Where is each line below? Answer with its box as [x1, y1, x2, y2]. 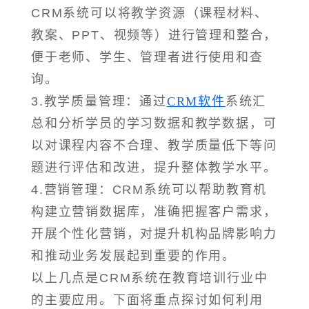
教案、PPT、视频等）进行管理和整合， [31, 28, 278, 43]
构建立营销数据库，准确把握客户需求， [31, 205, 277, 219]
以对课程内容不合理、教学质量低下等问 [31, 139, 277, 153]
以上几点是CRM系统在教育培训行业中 [31, 271, 268, 286]
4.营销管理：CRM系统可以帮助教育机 [31, 183, 268, 197]
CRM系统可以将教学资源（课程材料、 [31, 6, 268, 21]
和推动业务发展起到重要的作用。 [31, 249, 236, 263]
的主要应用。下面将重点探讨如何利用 [31, 293, 263, 308]
